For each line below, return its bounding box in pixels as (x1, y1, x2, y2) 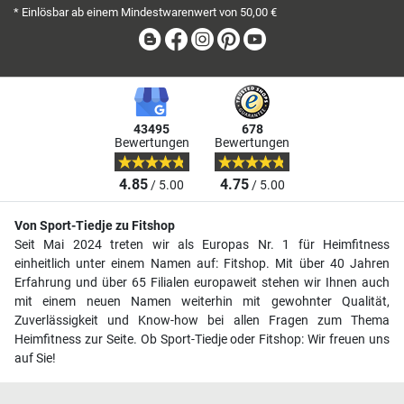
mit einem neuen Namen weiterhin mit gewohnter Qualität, (14, 293, 390, 309)
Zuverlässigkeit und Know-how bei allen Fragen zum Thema (14, 312, 390, 328)
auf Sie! (14, 350, 56, 366)
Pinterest (242, 30, 298, 48)
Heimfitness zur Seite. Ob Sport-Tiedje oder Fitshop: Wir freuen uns (14, 331, 390, 347)
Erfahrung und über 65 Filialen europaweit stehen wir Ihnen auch (14, 274, 390, 290)
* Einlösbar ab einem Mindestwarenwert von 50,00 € (14, 5, 277, 20)
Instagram (216, 30, 280, 48)
